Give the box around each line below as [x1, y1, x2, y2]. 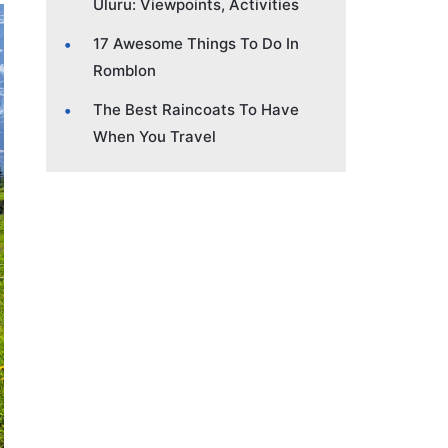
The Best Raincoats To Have [93, 99, 299, 119]
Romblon [93, 60, 156, 80]
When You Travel [93, 126, 216, 146]
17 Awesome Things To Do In [93, 33, 299, 53]
